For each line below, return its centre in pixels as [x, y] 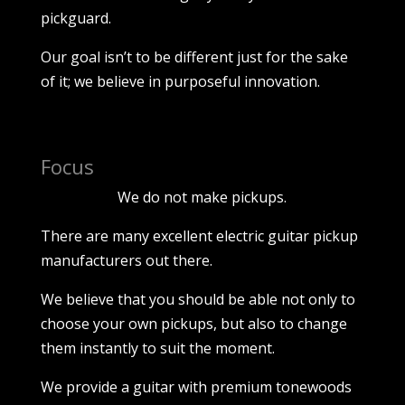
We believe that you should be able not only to [198, 299]
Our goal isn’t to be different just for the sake [194, 57]
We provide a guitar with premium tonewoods [196, 386]
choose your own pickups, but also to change [193, 323]
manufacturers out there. [126, 260]
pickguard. [75, 18]
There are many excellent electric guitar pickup [199, 235]
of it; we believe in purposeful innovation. [180, 81]
